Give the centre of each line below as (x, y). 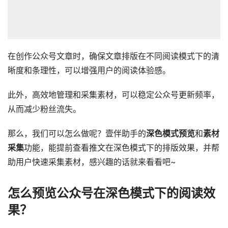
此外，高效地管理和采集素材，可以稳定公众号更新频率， (113, 95)
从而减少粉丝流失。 (44, 109)
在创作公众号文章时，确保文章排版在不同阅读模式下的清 (113, 56)
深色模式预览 (170, 133)
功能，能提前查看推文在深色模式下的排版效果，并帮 (122, 148)
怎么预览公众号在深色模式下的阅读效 (111, 193)
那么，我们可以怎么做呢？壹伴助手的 (77, 133)
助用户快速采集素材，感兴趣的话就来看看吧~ (92, 162)
